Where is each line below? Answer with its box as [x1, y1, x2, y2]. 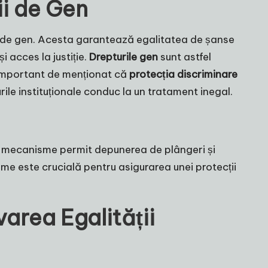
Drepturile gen [89, 50, 158, 64]
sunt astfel [158, 50, 211, 64]
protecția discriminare [129, 68, 237, 81]
